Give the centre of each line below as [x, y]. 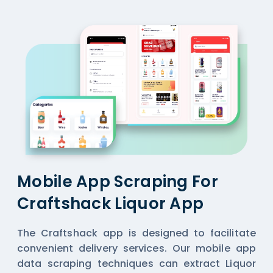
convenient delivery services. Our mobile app [136, 249]
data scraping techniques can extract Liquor [136, 264]
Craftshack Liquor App [111, 204]
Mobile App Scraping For [118, 182]
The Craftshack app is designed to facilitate [136, 233]
